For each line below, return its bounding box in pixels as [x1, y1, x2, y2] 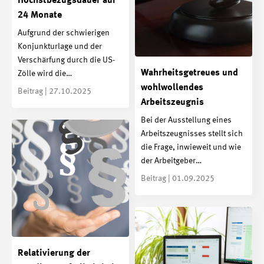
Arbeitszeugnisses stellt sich [141, 129, 243, 138]
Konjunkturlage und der [18, 42, 102, 51]
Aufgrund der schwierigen [18, 28, 110, 37]
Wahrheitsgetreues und [141, 68, 238, 78]
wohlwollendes [141, 83, 203, 93]
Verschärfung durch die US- [18, 55, 115, 64]
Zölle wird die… [18, 69, 72, 78]
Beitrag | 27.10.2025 [18, 87, 91, 95]
